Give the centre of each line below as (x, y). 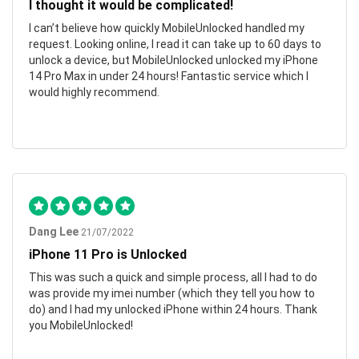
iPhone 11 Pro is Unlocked (108, 254)
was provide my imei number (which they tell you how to (172, 293)
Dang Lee (54, 231)
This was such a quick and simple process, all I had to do (173, 277)
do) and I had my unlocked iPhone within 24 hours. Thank (173, 309)
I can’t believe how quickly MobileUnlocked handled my (167, 28)
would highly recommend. (94, 92)
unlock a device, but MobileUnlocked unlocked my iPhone (173, 60)
